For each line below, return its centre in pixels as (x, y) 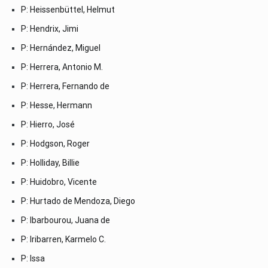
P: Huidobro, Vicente (59, 182)
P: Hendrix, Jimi (50, 28)
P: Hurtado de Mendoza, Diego (78, 201)
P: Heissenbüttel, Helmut (68, 9)
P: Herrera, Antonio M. (62, 67)
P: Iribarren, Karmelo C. (63, 239)
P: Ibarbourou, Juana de (66, 220)
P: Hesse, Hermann (57, 105)
